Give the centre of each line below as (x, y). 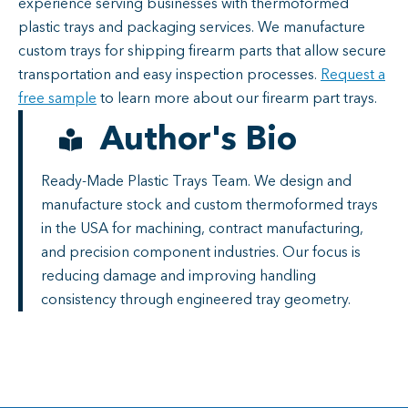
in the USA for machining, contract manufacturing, (202, 228)
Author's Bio (199, 139)
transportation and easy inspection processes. (169, 74)
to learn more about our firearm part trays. (242, 98)
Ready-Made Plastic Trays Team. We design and (196, 181)
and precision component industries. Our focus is (201, 252)
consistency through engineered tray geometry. (196, 299)
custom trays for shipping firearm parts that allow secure (202, 51)
